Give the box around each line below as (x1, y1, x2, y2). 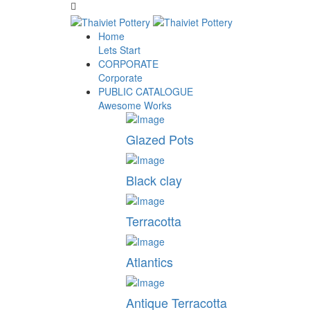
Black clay (126, 171, 182, 190)
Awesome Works (98, 98, 172, 113)
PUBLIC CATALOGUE (98, 84, 193, 99)
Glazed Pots (126, 130, 194, 149)
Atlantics (126, 253, 173, 271)
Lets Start (98, 43, 140, 57)
